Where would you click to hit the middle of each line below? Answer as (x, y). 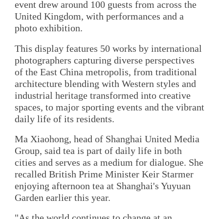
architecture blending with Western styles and (105, 83)
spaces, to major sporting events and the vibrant (109, 107)
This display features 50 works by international (108, 48)
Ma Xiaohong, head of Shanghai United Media (107, 139)
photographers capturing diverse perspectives (105, 60)
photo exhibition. (49, 28)
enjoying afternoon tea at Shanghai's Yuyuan (103, 186)
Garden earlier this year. (63, 197)
